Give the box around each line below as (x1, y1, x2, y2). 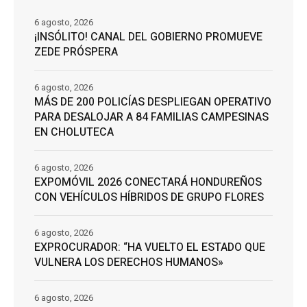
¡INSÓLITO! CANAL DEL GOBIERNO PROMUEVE (34, 29, 262, 46)
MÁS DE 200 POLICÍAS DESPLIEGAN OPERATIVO (34, 94, 271, 111)
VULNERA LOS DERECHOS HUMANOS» (34, 254, 223, 271)
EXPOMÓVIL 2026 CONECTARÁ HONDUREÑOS (34, 174, 262, 191)
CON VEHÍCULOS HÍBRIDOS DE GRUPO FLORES (34, 189, 264, 206)
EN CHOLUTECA (34, 124, 114, 141)
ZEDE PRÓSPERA (34, 44, 118, 61)
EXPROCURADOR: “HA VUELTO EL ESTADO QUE (34, 239, 265, 256)
